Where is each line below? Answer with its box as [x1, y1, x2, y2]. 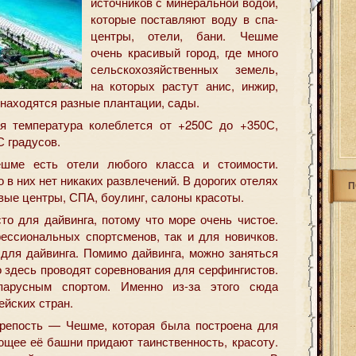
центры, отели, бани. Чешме [90, 27, 278, 44]
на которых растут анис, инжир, [90, 77, 278, 94]
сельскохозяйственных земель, [90, 60, 278, 77]
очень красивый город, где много [90, 44, 278, 60]
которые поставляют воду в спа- [90, 10, 278, 27]
